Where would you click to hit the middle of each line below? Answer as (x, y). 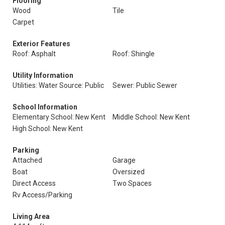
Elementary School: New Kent (59, 117)
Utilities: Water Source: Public (58, 85)
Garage (124, 160)
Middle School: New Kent (151, 117)
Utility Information (43, 75)
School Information (45, 107)
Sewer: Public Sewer (145, 85)
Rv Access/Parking (42, 195)
